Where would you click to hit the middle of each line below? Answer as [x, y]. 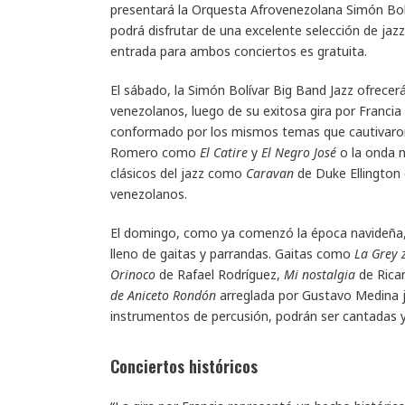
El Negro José [299, 152]
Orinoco [133, 274]
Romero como [155, 152]
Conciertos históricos [184, 365]
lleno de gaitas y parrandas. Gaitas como [232, 253]
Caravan [270, 173]
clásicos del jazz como [178, 173]
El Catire [224, 152]
